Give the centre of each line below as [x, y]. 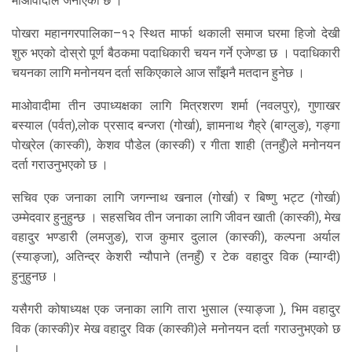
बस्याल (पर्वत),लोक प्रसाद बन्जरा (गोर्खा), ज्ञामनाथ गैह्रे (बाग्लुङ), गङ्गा [176, 125]
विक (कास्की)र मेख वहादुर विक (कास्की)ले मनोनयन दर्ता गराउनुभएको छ [176, 328]
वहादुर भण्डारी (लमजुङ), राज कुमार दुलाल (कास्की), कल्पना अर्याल [176, 236]
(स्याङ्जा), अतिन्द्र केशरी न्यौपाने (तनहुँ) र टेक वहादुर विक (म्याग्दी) [176, 256]
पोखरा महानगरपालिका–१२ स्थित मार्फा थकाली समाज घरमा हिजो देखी [176, 33]
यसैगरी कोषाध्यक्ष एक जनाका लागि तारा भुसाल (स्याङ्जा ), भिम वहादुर [176, 309]
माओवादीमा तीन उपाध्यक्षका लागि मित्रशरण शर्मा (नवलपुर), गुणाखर [176, 105]
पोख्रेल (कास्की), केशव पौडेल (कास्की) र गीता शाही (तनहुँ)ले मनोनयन [176, 145]
